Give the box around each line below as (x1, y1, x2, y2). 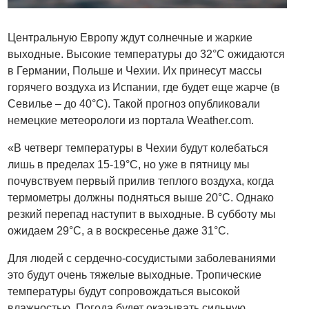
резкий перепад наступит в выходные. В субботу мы (8, 208, 277, 220)
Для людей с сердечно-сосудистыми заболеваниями (8, 252, 277, 264)
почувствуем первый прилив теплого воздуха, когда (8, 175, 275, 187)
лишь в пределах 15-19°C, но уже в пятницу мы (8, 158, 250, 170)
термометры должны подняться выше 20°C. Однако (8, 191, 275, 203)
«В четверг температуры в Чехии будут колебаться (8, 141, 269, 154)
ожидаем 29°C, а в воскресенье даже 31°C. (8, 224, 230, 237)
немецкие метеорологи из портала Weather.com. (8, 114, 255, 126)
